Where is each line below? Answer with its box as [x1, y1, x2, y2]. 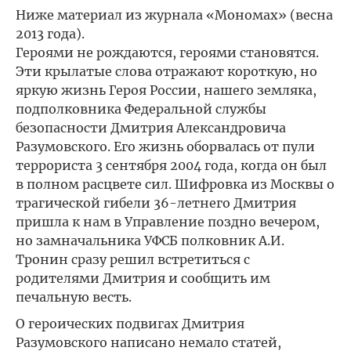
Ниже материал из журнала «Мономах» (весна [16, 7, 333, 23]
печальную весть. [16, 289, 132, 305]
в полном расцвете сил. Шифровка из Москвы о [16, 176, 335, 192]
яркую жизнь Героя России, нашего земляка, [16, 82, 317, 98]
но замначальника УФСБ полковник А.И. [16, 233, 284, 248]
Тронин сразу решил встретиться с [16, 251, 250, 267]
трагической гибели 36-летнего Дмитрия [16, 195, 296, 211]
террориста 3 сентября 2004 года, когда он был [16, 157, 327, 173]
